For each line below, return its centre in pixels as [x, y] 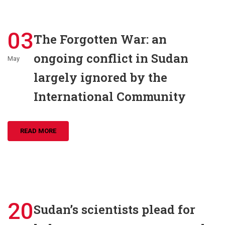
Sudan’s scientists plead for [115, 209]
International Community [110, 96]
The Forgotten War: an [100, 39]
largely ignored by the [100, 77]
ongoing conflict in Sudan [111, 58]
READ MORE [38, 131]
